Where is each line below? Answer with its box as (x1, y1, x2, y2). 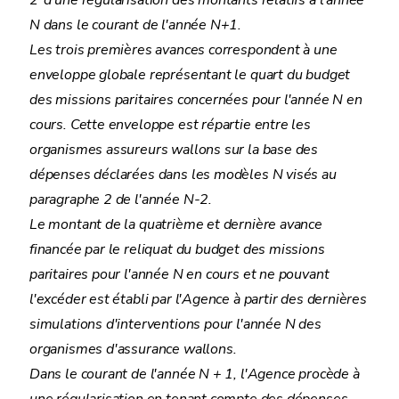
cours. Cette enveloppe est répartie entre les (29, 115, 311, 134)
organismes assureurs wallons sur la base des (29, 140, 319, 159)
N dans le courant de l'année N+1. (29, 15, 242, 35)
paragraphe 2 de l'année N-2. (29, 190, 212, 209)
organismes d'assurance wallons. (29, 339, 237, 359)
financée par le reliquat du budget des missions (29, 240, 325, 259)
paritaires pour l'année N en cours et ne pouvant (29, 265, 330, 284)
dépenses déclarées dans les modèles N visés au (29, 165, 337, 184)
